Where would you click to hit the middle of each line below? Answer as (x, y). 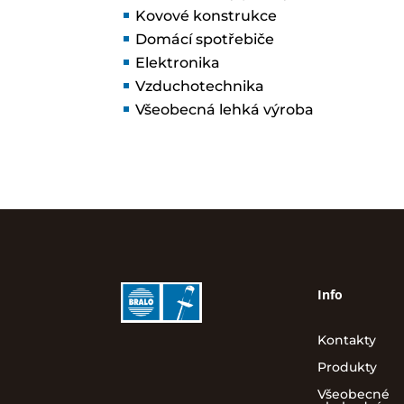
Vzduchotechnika (200, 87)
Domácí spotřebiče (205, 40)
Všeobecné (353, 394)
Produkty (347, 367)
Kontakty (346, 340)
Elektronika (178, 63)
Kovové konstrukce (207, 16)
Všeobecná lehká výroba (225, 110)
